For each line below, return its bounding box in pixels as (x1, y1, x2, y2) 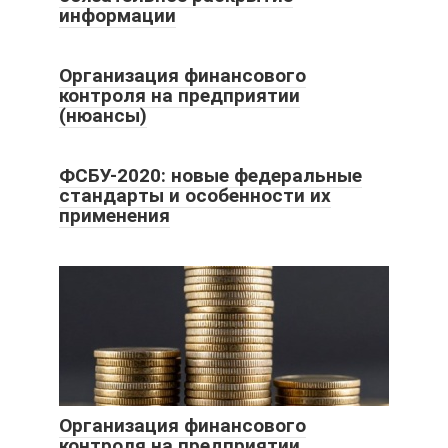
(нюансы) (59, 103, 147, 127)
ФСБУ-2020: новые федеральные (59, 163, 362, 187)
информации (59, 3, 176, 27)
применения (59, 203, 170, 227)
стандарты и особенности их (59, 183, 331, 207)
